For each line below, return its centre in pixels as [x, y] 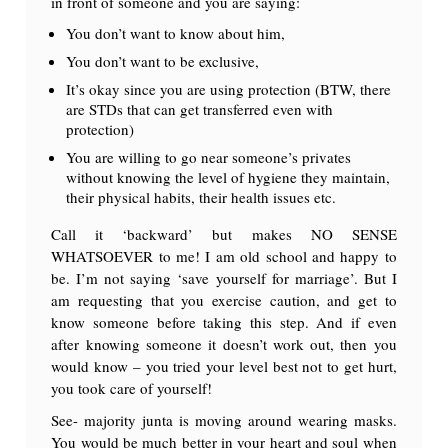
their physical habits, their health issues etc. [201, 196]
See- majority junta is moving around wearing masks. [224, 419]
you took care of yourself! [132, 387]
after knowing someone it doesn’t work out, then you [224, 343]
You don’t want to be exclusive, [163, 60]
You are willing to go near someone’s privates [209, 156]
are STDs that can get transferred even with [200, 108]
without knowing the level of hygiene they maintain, [228, 176]
